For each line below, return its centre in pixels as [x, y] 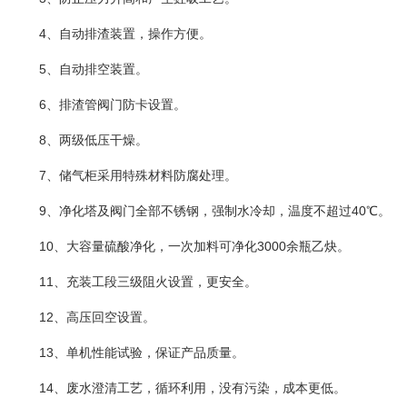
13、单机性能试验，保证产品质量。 [142, 352]
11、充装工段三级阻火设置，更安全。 [148, 282]
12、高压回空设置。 [97, 317]
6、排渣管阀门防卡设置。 [113, 104]
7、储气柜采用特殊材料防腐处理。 [138, 175]
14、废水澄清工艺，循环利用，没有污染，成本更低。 [193, 388]
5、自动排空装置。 [94, 69]
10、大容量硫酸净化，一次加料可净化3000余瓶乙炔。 [194, 246]
